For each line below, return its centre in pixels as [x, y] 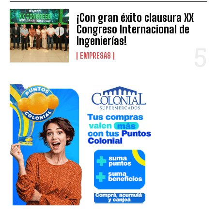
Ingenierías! [102, 41]
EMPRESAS [96, 55]
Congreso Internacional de [133, 29]
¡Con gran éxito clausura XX [135, 17]
